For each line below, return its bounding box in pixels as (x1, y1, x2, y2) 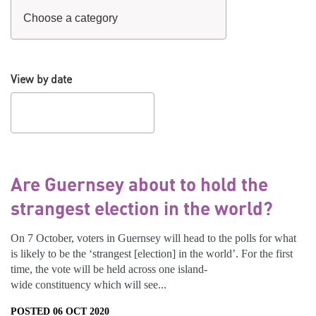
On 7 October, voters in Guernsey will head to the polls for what (11, 232, 296, 244)
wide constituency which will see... (11, 279, 166, 291)
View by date (11, 72, 72, 86)
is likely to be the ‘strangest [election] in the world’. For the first (11, 248, 293, 260)
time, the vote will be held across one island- (11, 263, 207, 275)
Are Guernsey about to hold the (11, 173, 268, 195)
